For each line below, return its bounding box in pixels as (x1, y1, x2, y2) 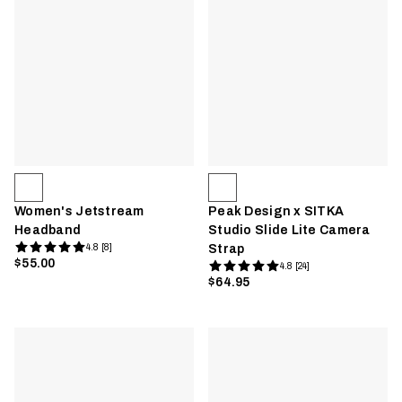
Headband (14, 223, 82, 237)
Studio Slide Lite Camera (208, 223, 371, 237)
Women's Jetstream (14, 205, 144, 218)
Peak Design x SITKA (208, 205, 345, 218)
